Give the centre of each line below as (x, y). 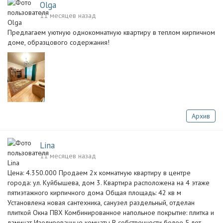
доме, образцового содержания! (58, 42)
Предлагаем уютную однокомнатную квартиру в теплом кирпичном (111, 32)
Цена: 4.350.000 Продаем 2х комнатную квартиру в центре (99, 173)
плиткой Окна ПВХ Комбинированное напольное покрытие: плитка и (111, 213)
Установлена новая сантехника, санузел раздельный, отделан (101, 203)
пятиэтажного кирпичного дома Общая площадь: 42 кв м (94, 193)
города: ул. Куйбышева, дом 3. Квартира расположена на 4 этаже (109, 183)
